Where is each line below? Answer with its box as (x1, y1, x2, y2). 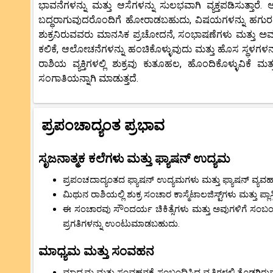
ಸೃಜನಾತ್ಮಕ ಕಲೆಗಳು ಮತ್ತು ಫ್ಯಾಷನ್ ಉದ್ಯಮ (38, 151, 230, 166)
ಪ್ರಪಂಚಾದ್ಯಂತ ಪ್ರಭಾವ (41, 116, 165, 134)
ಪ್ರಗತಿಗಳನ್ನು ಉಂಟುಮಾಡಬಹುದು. (63, 218, 180, 229)
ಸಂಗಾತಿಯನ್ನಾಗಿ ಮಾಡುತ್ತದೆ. (38, 72, 138, 84)
